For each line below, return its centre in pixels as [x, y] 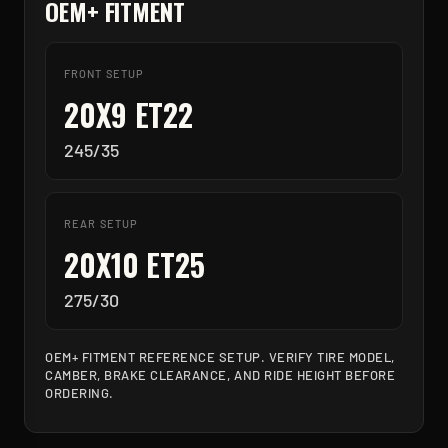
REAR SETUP [101, 223]
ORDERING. [79, 393]
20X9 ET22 [129, 114]
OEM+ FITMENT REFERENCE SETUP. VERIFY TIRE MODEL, [220, 357]
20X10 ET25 [134, 264]
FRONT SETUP [104, 73]
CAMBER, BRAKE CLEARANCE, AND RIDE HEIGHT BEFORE [220, 375]
